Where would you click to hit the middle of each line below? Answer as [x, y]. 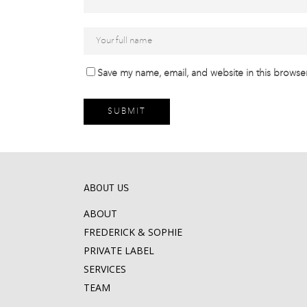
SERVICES [105, 269]
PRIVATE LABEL [119, 250]
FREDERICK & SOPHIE [133, 232]
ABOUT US [106, 188]
